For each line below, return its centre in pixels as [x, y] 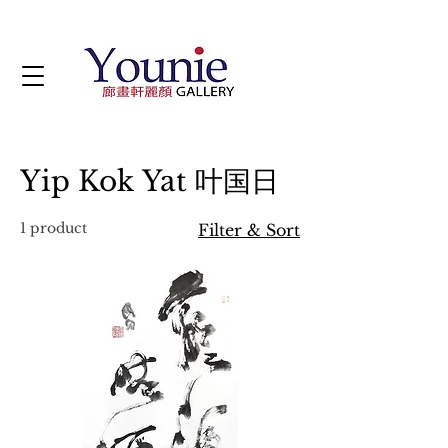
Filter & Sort [249, 230]
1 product [53, 228]
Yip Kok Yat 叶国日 [149, 181]
